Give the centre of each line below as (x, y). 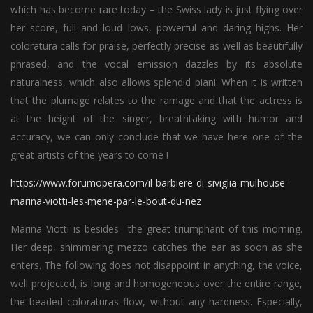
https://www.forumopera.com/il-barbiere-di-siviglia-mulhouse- (150, 182)
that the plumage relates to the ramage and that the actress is (156, 100)
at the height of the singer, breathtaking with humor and (156, 118)
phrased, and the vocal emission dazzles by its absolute (156, 64)
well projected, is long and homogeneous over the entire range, (156, 283)
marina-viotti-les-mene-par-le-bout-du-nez (106, 201)
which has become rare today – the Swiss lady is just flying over (156, 9)
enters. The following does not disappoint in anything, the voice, (156, 265)
